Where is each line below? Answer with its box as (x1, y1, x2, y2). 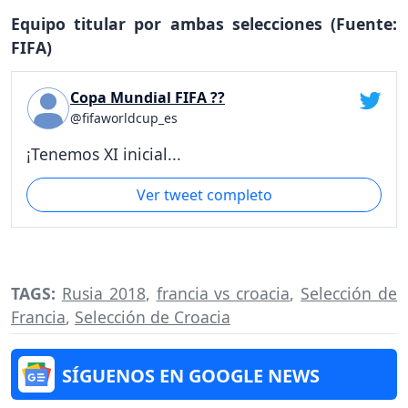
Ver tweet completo (136, 184, 272, 205)
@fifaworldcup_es (70, 109, 178, 127)
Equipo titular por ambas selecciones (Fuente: (11, 13, 397, 36)
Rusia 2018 (61, 282, 146, 305)
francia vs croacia (156, 282, 291, 305)
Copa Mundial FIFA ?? (70, 87, 225, 108)
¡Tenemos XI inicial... (26, 142, 181, 165)
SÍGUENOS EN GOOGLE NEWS (62, 363, 320, 389)
